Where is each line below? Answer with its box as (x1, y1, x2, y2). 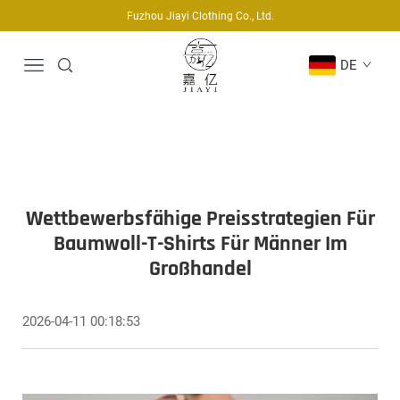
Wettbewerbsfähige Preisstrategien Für (25, 205, 375, 233)
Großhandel (148, 255, 252, 283)
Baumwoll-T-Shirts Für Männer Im (53, 230, 347, 258)
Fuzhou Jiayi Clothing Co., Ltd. (126, 9, 274, 22)
